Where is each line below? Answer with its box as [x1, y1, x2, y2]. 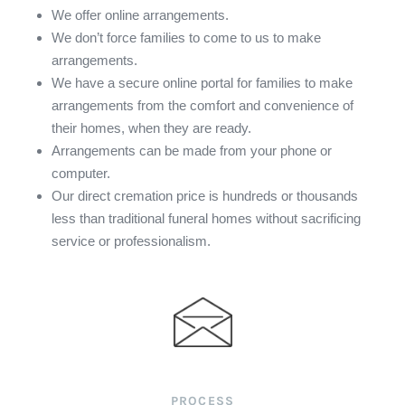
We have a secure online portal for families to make [52, 74, 353, 90]
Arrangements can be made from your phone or [52, 142, 332, 158]
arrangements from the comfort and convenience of [52, 97, 353, 113]
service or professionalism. [52, 232, 211, 249]
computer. [52, 165, 110, 181]
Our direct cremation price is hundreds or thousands [52, 187, 358, 203]
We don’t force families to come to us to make [52, 29, 321, 45]
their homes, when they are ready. [52, 119, 251, 136]
